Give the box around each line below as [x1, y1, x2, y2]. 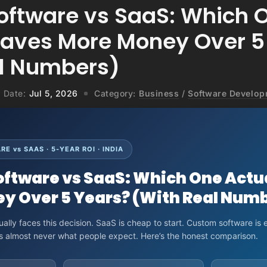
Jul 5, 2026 [29, 88, 78, 99]
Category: [94, 88, 136, 99]
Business [139, 88, 179, 99]
